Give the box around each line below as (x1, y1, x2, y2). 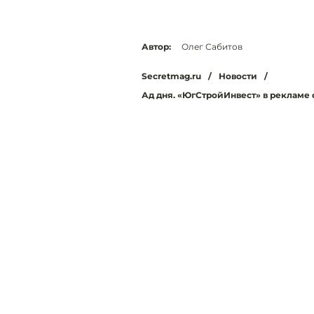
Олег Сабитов (182, 41, 243, 53)
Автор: (142, 41, 171, 53)
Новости (219, 71, 257, 82)
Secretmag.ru (142, 71, 201, 82)
